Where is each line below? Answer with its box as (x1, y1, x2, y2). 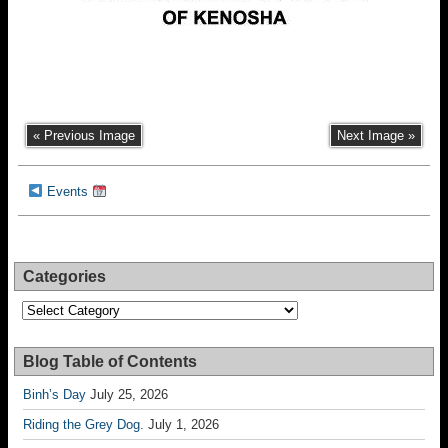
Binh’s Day (23, 387, 86, 402)
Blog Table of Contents (23, 353, 197, 370)
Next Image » (337, 128, 415, 143)
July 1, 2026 (148, 417, 219, 432)
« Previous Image (33, 128, 135, 143)
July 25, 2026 (90, 387, 168, 402)
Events (46, 184, 92, 199)
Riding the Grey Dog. (23, 417, 144, 432)
